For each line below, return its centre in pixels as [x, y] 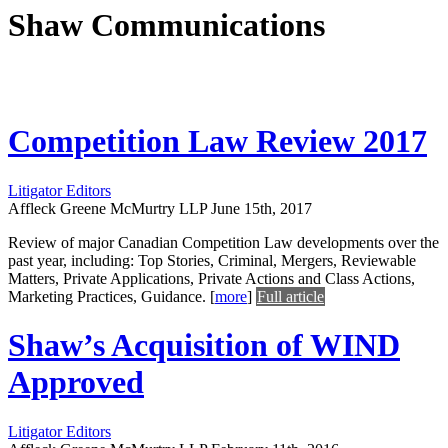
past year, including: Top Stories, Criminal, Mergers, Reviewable [212, 260]
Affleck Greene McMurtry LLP [107, 208]
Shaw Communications [166, 25]
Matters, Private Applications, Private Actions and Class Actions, [211, 278]
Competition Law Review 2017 [217, 141]
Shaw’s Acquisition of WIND [204, 345]
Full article [290, 296]
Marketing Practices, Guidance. [109, 296]
